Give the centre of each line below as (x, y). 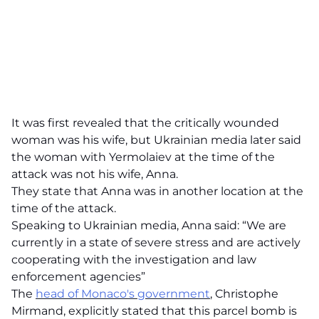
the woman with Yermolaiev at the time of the (143, 157)
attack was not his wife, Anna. (95, 174)
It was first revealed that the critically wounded (145, 123)
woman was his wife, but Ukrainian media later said (156, 140)
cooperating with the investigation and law (134, 260)
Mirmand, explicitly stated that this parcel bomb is (154, 311)
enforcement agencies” (78, 277)
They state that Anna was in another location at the (157, 191)
